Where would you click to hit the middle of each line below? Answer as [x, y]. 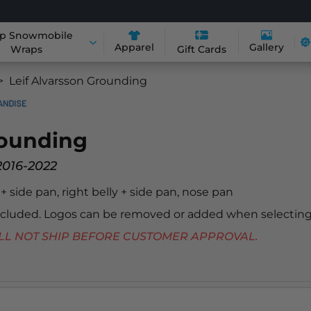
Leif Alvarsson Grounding [78, 81]
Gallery [267, 48]
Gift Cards [202, 49]
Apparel [134, 47]
